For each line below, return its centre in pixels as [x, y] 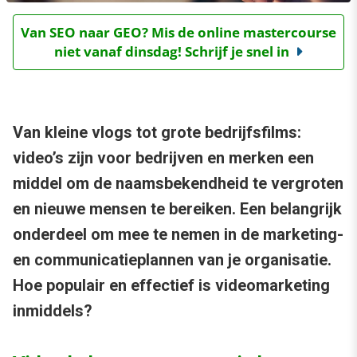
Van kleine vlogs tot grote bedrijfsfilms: [157, 133]
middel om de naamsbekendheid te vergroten [178, 184]
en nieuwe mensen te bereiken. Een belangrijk [177, 209]
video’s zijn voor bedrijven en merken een [163, 158]
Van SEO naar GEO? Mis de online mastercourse [178, 33]
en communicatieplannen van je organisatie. [172, 260]
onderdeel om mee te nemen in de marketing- [178, 235]
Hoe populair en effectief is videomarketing [171, 286]
